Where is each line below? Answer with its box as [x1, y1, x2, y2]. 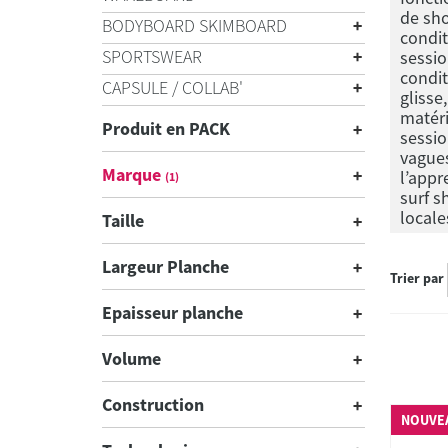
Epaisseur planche [102, 301, 243, 324]
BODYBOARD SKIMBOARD [102, 14, 287, 37]
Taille [102, 209, 144, 232]
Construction [102, 393, 204, 416]
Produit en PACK [102, 117, 230, 140]
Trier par [389, 269, 444, 288]
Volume [102, 347, 161, 370]
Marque [102, 163, 165, 186]
